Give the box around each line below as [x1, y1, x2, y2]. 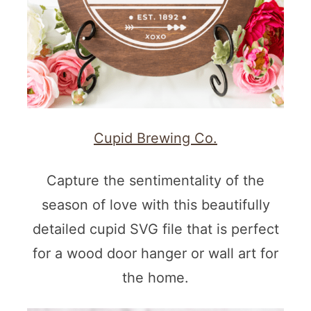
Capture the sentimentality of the [47, 172, 264, 190]
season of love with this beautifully [41, 196, 270, 214]
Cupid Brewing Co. [94, 130, 217, 147]
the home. [122, 269, 189, 287]
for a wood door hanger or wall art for [33, 245, 278, 262]
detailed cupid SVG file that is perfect [32, 221, 279, 238]
